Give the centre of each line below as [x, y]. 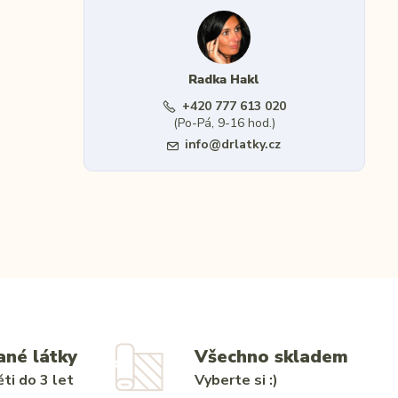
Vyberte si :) [237, 380]
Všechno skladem [272, 356]
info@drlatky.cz [233, 145]
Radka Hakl [224, 80]
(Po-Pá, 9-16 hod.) [224, 123]
